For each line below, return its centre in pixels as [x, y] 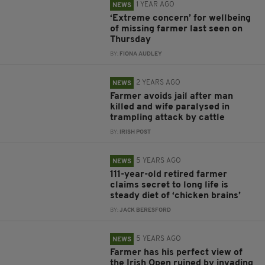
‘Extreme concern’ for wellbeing [181, 18]
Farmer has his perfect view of [177, 253]
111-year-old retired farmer [169, 174]
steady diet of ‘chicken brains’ [176, 196]
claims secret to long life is [169, 185]
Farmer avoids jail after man [172, 96]
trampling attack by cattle [168, 118]
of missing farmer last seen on [177, 29]
